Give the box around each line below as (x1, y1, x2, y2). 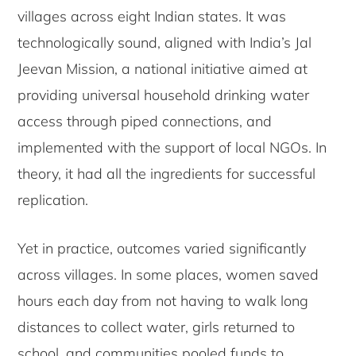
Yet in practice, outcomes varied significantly (17, 239, 307, 258)
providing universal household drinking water (17, 86, 310, 105)
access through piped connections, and (17, 112, 273, 131)
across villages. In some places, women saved (17, 265, 319, 284)
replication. (17, 191, 89, 210)
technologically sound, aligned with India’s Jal (17, 33, 312, 52)
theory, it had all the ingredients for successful (17, 164, 316, 184)
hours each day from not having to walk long (17, 292, 309, 311)
